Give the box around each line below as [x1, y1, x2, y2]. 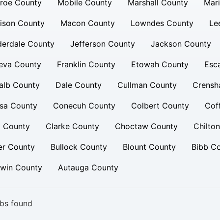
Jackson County [150, 39, 211, 49]
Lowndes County [130, 18, 193, 28]
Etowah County [131, 59, 189, 69]
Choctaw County [114, 121, 178, 131]
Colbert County [131, 101, 189, 110]
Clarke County [45, 121, 99, 131]
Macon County [60, 18, 115, 28]
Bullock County [50, 142, 107, 152]
